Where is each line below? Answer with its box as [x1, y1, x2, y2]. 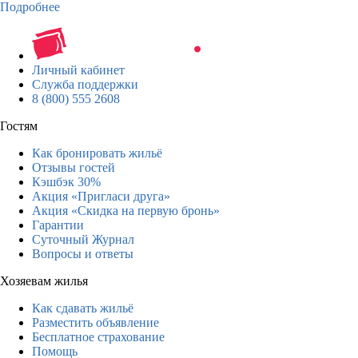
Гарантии [32, 217, 84, 232]
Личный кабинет [32, 62, 125, 77]
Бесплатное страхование [32, 329, 165, 344]
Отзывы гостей [32, 160, 115, 174]
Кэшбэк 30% [32, 174, 101, 189]
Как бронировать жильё [32, 145, 162, 160]
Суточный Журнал [32, 232, 134, 246]
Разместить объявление [32, 315, 159, 329]
